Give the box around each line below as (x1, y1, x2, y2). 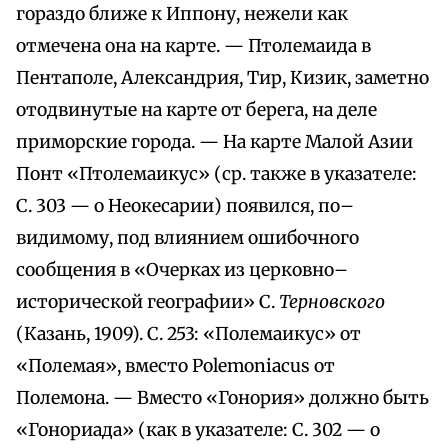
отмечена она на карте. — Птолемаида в (16, 35, 371, 58)
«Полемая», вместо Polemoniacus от (16, 355, 335, 378)
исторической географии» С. (16, 291, 279, 314)
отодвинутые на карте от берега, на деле (16, 99, 377, 122)
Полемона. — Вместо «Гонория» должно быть (16, 387, 429, 410)
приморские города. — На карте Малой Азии (16, 131, 413, 154)
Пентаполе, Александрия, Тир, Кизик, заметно (16, 67, 429, 90)
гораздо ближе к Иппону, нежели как (16, 3, 348, 26)
